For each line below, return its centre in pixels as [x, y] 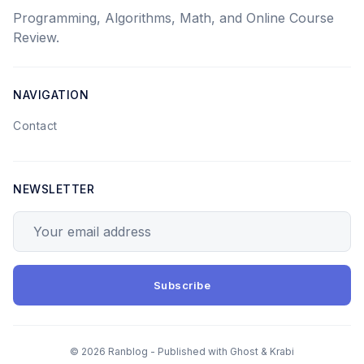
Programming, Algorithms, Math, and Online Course [173, 18]
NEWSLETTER [54, 189]
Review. [36, 37]
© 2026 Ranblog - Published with [150, 351]
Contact [35, 126]
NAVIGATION [51, 95]
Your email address [72, 221]
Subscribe [182, 285]
